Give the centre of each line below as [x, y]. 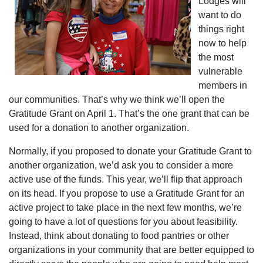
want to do [220, 15]
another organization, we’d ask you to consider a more [121, 165]
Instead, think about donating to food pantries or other [119, 236]
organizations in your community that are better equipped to [131, 250]
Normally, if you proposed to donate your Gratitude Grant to [130, 151]
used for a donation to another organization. [99, 128]
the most [216, 57]
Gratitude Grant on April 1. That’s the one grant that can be [129, 114]
